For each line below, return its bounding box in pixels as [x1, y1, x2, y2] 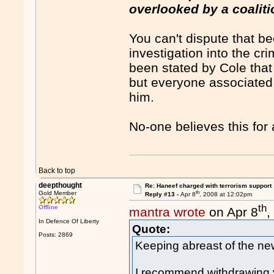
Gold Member [39, 190, 77, 196]
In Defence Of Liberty [39, 218, 100, 224]
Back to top [39, 166, 76, 175]
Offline [39, 204, 59, 210]
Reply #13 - [144, 191, 180, 198]
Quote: [132, 223, 171, 236]
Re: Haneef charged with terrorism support [144, 182, 272, 189]
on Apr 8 [206, 205, 259, 220]
